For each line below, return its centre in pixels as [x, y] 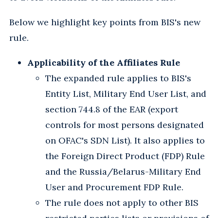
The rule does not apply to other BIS [122, 202]
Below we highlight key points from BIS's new [105, 22]
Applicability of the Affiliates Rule [104, 62]
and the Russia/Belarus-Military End [123, 171]
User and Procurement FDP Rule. [114, 187]
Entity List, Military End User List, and [126, 93]
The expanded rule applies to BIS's [118, 78]
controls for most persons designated [125, 125]
